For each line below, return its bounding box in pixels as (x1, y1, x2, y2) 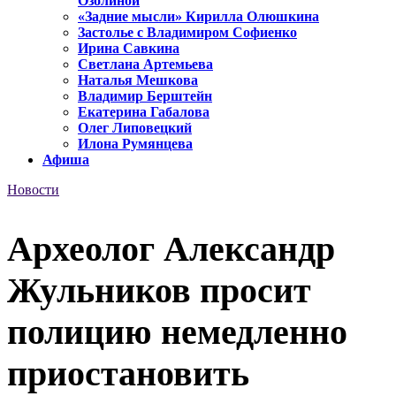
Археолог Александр (7, 228, 335, 269)
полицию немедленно (7, 311, 347, 352)
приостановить (7, 353, 249, 393)
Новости (7, 182, 59, 198)
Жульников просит (7, 270, 311, 310)
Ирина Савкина (78, 41, 179, 57)
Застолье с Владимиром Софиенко (78, 25, 297, 41)
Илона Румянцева (78, 136, 193, 152)
